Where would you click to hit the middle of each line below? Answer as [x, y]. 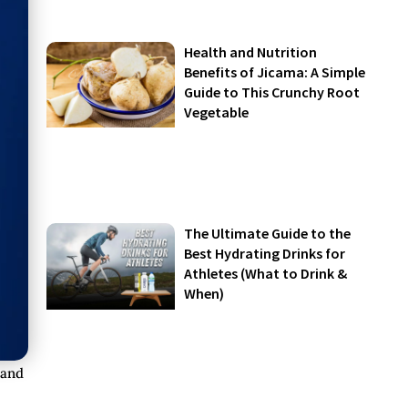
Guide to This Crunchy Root [272, 92]
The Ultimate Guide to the [268, 234]
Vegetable [218, 112]
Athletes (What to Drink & [266, 274]
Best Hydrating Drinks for [265, 254]
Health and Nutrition [251, 52]
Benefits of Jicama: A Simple [275, 72]
